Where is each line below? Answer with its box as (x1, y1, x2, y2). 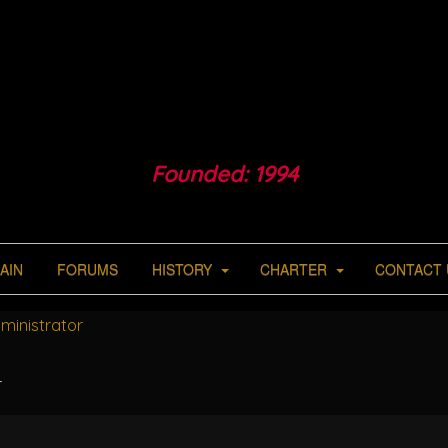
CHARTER (255, 259, 331, 279)
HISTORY (147, 259, 216, 279)
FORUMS (52, 259, 118, 279)
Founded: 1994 (150, 160, 298, 188)
